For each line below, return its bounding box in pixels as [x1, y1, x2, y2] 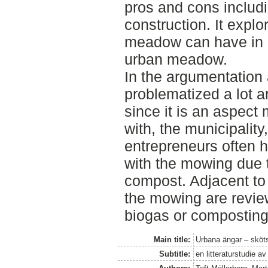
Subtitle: [159, 249, 190, 258]
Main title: [153, 234, 190, 244]
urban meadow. [124, 50, 227, 68]
